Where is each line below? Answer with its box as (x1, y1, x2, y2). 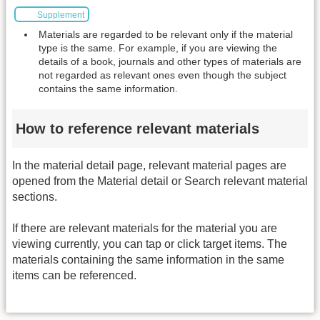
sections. (12, 190, 57, 203)
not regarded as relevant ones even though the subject (39, 69, 286, 81)
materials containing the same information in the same (12, 254, 284, 266)
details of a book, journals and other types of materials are (39, 55, 301, 67)
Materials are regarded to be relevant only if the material (39, 28, 293, 40)
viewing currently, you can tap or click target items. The (12, 238, 287, 251)
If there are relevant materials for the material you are (12, 222, 277, 235)
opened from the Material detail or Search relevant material (12, 174, 308, 187)
